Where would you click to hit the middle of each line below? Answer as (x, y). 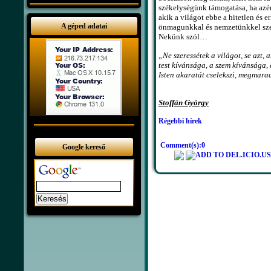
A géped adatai (84, 26)
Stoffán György (183, 103)
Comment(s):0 (182, 145)
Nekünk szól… (183, 37)
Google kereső (84, 147)
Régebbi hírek (180, 121)
